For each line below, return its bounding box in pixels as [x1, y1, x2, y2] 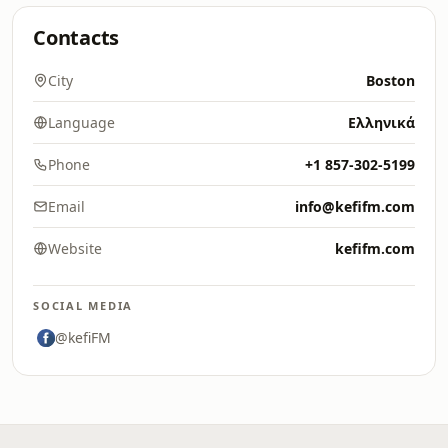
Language [48, 113, 115, 132]
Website [48, 239, 102, 258]
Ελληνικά [348, 113, 415, 132]
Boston [366, 71, 415, 90]
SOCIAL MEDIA [33, 298, 134, 313]
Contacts [33, 24, 120, 51]
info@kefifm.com [295, 197, 415, 216]
